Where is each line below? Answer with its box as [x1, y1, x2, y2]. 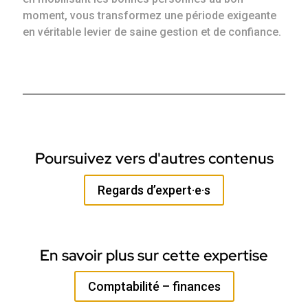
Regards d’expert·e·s [98, 182, 210, 197]
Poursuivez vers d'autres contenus [34, 148, 274, 169]
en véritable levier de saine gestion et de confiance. [23, 25, 282, 39]
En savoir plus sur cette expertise [40, 245, 268, 266]
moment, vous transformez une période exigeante [23, 9, 277, 23]
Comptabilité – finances [87, 278, 221, 294]
